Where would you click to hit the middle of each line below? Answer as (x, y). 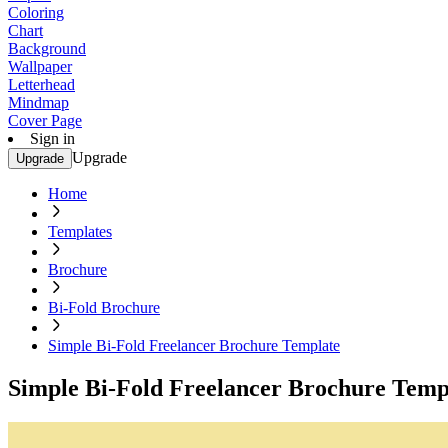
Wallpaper (40, 66)
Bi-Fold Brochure (104, 307)
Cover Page (45, 120)
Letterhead (41, 84)
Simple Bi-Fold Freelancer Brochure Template (194, 345)
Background (47, 48)
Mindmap (38, 102)
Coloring (36, 12)
